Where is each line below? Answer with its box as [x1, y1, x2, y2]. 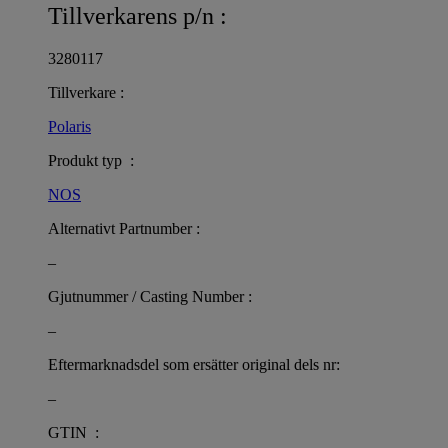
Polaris [48, 118, 91, 136]
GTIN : [48, 424, 99, 442]
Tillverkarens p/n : [48, 3, 227, 30]
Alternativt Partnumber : [48, 220, 200, 238]
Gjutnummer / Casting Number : [48, 288, 252, 306]
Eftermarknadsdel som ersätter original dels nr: [48, 356, 340, 374]
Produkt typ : [48, 152, 134, 170]
